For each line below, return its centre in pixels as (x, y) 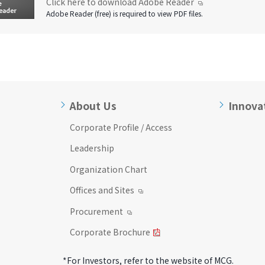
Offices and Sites (102, 190)
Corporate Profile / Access (121, 127)
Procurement (97, 211)
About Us (93, 105)
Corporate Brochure (110, 232)
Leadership (92, 148)
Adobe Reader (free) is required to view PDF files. (124, 13)
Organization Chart (109, 169)
